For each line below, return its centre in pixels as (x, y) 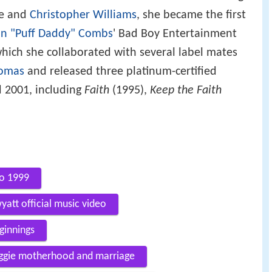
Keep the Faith (186, 90)
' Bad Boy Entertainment (175, 34)
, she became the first (191, 15)
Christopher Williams (83, 15)
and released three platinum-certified (121, 71)
